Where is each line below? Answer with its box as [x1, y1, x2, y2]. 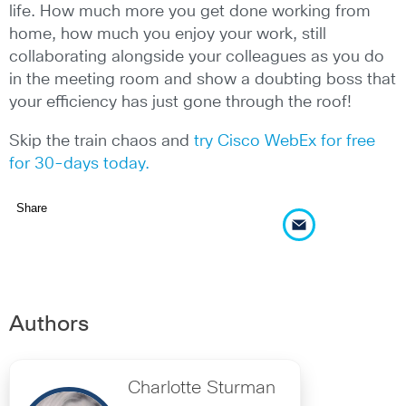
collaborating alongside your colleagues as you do [9, 48, 384, 65]
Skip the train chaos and [9, 132, 194, 150]
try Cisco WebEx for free [194, 132, 375, 150]
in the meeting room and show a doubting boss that [9, 71, 396, 88]
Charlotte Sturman [128, 379, 275, 398]
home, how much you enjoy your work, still [9, 25, 326, 43]
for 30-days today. [9, 155, 150, 172]
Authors [9, 314, 89, 336]
